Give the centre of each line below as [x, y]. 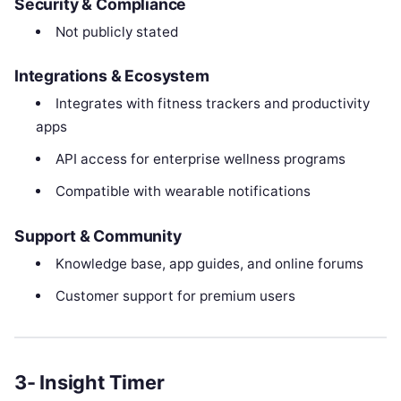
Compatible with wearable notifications [183, 192]
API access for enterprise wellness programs [200, 159]
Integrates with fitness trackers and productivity [212, 104]
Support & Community [98, 236]
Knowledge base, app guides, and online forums [209, 264]
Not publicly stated [116, 31]
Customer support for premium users [175, 296]
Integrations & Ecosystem [112, 76]
